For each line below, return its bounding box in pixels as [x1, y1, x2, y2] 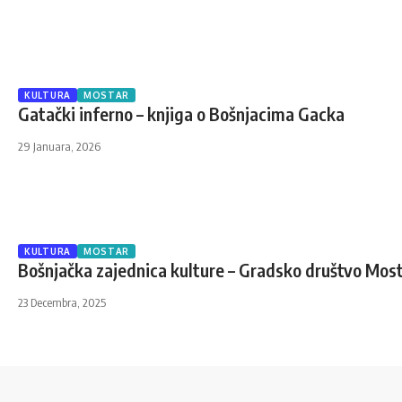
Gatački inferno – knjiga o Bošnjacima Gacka [18, 102, 345, 125]
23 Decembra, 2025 [18, 295, 106, 310]
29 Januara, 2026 [18, 139, 100, 153]
